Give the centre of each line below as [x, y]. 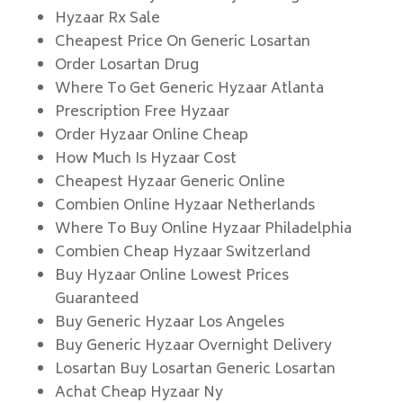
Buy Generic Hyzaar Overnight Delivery [193, 346]
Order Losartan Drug [126, 66]
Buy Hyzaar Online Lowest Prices [171, 276]
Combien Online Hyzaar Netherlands [184, 206]
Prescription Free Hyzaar [142, 112]
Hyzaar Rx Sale [107, 19]
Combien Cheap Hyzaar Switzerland [182, 253]
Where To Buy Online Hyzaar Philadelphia [203, 229]
